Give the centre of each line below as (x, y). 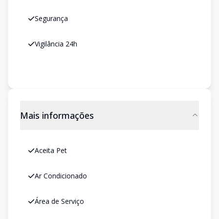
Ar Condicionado (61, 176)
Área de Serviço (59, 201)
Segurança (51, 18)
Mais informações (57, 115)
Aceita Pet (51, 150)
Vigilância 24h (56, 44)
